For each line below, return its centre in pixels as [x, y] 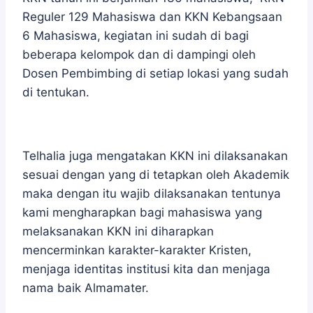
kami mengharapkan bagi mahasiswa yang [142, 212]
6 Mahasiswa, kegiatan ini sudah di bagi [136, 36]
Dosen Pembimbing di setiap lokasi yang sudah [155, 73]
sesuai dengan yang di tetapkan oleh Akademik [156, 175]
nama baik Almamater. [86, 288]
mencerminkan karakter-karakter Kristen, [137, 250]
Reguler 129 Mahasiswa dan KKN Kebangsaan [152, 17]
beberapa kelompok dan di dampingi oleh [139, 54]
